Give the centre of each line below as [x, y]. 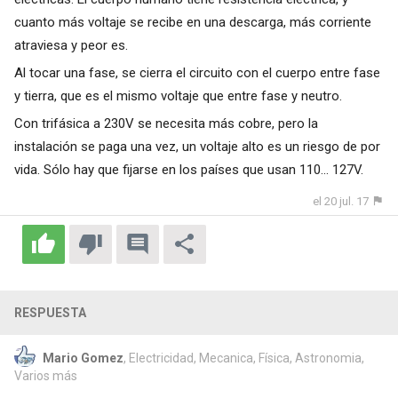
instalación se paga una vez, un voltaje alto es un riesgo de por [197, 146]
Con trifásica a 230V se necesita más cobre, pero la [166, 123]
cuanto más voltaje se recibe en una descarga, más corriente [192, 22]
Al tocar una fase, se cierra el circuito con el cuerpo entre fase [197, 72]
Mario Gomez [83, 358]
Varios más [45, 375]
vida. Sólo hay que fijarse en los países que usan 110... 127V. [188, 169]
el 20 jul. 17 [341, 201]
